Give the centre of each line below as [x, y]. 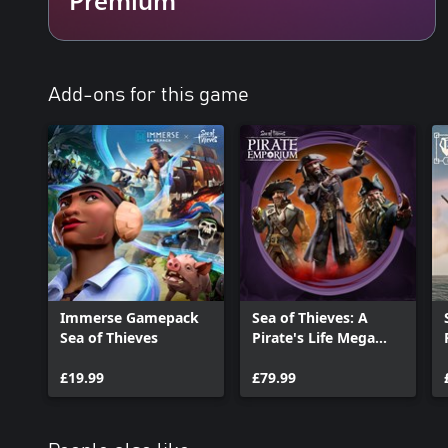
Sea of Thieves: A [310, 317]
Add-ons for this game [148, 94]
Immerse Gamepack [129, 317]
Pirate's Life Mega [313, 337]
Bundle [276, 357]
